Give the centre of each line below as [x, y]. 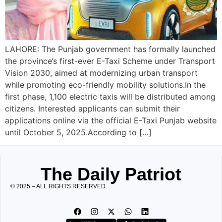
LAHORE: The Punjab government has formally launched [110, 49]
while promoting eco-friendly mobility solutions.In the [105, 84]
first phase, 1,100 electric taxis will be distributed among [110, 96]
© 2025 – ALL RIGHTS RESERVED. [59, 187]
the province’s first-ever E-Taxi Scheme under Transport [110, 61]
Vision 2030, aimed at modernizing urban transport [101, 73]
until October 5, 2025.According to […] [78, 132]
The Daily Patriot [111, 174]
